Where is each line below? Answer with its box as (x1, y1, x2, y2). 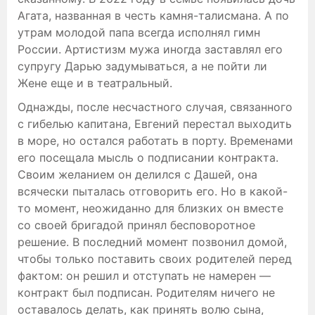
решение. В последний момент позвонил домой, (18, 234, 287, 249)
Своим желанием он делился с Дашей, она (18, 167, 257, 181)
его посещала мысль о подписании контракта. (18, 150, 278, 165)
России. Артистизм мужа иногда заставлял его (18, 41, 283, 56)
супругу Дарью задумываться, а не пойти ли (18, 58, 267, 73)
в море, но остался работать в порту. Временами (18, 133, 293, 148)
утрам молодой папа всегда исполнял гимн (18, 25, 260, 39)
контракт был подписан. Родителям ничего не (18, 285, 275, 300)
